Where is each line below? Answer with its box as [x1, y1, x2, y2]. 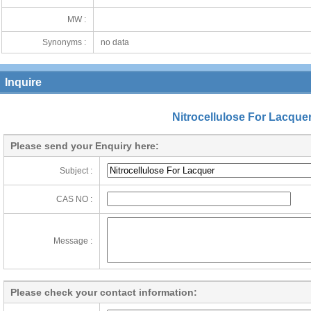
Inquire [5, 76, 42, 88]
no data [100, 37, 129, 47]
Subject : [60, 166, 92, 176]
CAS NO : [56, 194, 92, 204]
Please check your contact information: [10, 287, 197, 298]
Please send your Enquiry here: [10, 140, 159, 151]
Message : [53, 236, 92, 246]
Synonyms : [42, 37, 86, 47]
